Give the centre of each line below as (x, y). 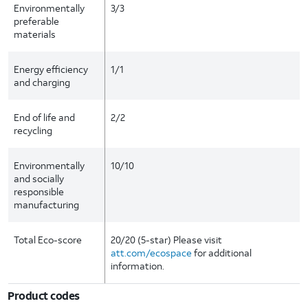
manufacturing (46, 205)
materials (35, 34)
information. (138, 266)
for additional (222, 253)
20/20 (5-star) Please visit (167, 240)
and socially (39, 178)
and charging (42, 82)
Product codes (44, 295)
